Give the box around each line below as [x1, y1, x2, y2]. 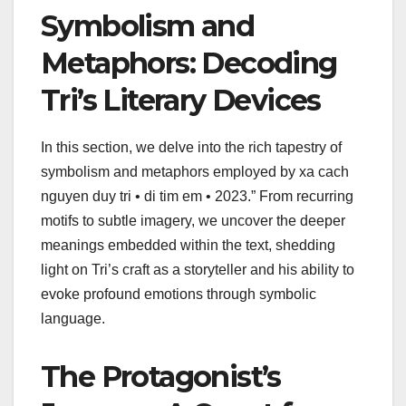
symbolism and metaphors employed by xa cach [41, 163, 349, 179]
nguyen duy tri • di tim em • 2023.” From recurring [41, 188, 353, 204]
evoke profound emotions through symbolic [41, 285, 316, 302]
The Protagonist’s [41, 358, 281, 394]
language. [41, 310, 105, 326]
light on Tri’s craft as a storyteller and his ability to [41, 261, 354, 277]
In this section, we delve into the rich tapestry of [41, 139, 342, 155]
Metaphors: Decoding [41, 44, 337, 81]
